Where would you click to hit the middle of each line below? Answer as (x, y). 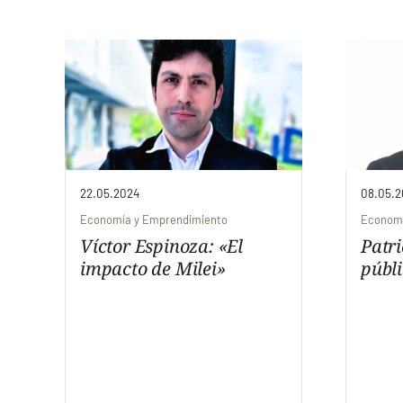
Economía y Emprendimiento (154, 220)
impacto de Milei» (153, 269)
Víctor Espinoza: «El (162, 246)
